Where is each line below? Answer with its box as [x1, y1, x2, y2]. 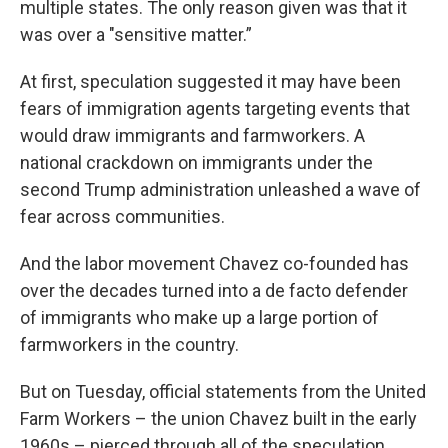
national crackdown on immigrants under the [20, 152, 373, 173]
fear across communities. [20, 206, 225, 227]
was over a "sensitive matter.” [20, 24, 252, 45]
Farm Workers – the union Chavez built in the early [20, 408, 417, 429]
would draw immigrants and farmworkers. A [20, 125, 365, 146]
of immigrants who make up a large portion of [20, 307, 379, 328]
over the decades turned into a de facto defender [20, 280, 408, 301]
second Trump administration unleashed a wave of [20, 179, 421, 200]
